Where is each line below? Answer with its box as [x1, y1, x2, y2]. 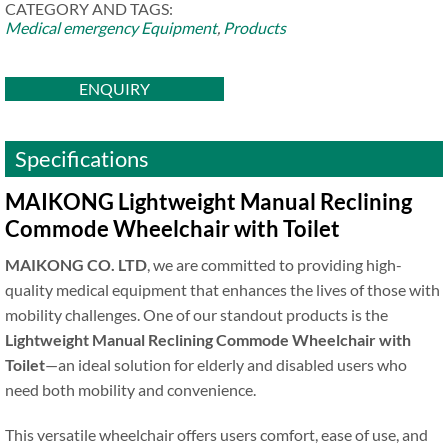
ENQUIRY [79, 79, 150, 98]
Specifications [15, 145, 149, 172]
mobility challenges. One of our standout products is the [5, 305, 388, 324]
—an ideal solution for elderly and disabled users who [45, 355, 407, 374]
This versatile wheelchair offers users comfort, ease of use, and [5, 425, 428, 444]
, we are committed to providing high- [147, 255, 402, 274]
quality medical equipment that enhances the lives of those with [5, 280, 440, 299]
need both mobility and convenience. [5, 380, 256, 399]
